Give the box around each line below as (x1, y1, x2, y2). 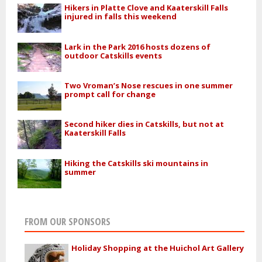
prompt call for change (64, 88, 156, 99)
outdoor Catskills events (64, 50, 163, 61)
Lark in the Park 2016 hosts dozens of (64, 41, 211, 52)
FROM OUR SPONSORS (24, 215, 111, 229)
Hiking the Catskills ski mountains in (64, 157, 209, 168)
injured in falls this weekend (64, 11, 177, 22)
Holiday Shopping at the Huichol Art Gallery (71, 243, 244, 254)
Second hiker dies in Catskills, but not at (64, 119, 225, 130)
